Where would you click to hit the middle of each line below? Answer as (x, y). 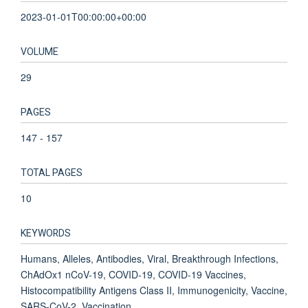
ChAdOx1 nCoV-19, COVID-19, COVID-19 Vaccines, (133, 274)
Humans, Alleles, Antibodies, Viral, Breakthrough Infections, (150, 258)
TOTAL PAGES (52, 173)
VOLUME (40, 52)
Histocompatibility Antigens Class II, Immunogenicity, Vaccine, (154, 290)
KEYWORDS (46, 233)
